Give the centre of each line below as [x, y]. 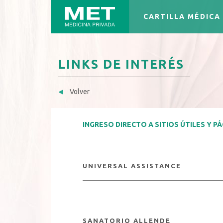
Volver [79, 92]
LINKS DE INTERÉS [121, 64]
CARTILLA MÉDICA [182, 16]
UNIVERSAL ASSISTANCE [132, 166]
